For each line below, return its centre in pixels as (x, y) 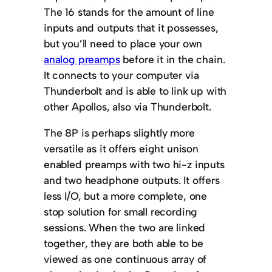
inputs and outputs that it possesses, (131, 27)
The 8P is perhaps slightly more (119, 133)
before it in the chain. (172, 59)
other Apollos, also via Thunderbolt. (127, 106)
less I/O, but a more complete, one (126, 196)
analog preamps (82, 59)
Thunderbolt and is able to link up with (135, 90)
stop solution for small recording (121, 212)
